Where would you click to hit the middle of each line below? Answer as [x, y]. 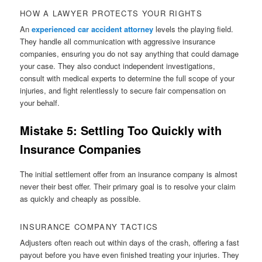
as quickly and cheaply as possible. [81, 199]
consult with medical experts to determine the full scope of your [127, 78]
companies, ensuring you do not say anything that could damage [130, 53]
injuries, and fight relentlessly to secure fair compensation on [123, 90]
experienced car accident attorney [93, 29]
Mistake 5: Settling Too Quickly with [121, 130]
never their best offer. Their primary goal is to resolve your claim [128, 187]
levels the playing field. [194, 29]
